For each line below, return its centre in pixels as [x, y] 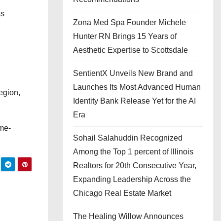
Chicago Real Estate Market [122, 193]
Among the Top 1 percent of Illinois [133, 152]
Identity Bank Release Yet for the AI [134, 101]
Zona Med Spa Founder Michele [129, 22]
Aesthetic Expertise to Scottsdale [130, 50]
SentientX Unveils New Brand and [133, 73]
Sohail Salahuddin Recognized [128, 138]
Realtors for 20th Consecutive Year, [135, 166]
